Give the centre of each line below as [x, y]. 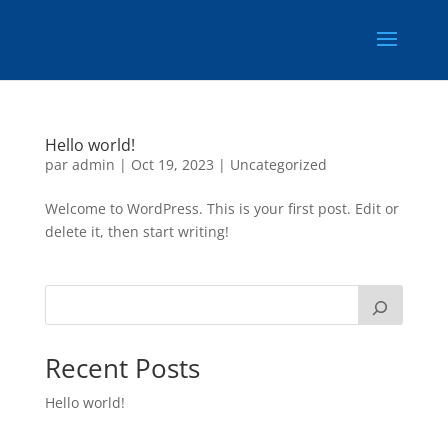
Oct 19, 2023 [172, 164]
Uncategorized [278, 164]
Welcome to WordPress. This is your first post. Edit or [221, 208]
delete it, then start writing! [136, 231]
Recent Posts [122, 368]
